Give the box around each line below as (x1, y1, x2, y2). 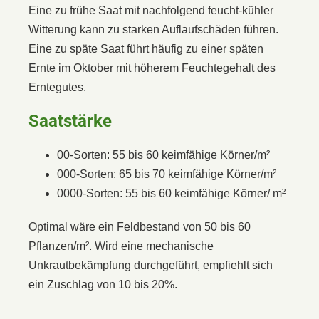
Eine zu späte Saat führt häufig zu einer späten (28, 42, 263, 55)
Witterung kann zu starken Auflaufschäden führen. (28, 23, 278, 36)
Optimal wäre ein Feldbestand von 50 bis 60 (28, 220, 251, 233)
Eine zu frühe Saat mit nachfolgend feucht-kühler (28, 4, 273, 16)
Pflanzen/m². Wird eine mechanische (28, 239, 214, 252)
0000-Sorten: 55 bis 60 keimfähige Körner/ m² (57, 187, 286, 199)
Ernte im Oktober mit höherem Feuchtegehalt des (28, 61, 276, 74)
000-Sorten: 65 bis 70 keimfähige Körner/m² (57, 167, 276, 180)
